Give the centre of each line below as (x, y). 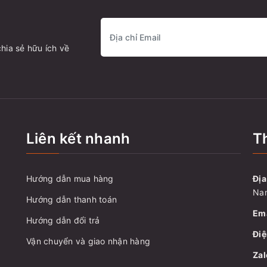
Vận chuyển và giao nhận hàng (88, 241)
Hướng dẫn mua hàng (70, 179)
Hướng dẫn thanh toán (72, 200)
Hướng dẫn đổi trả (63, 221)
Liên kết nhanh (78, 139)
